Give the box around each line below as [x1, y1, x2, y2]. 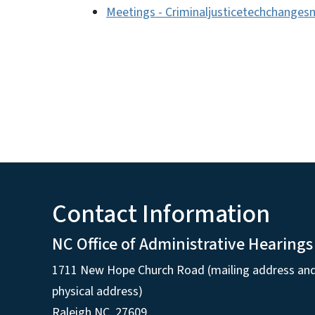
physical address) [52, 283, 143, 301]
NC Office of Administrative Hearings [52, 232, 313, 257]
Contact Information [52, 196, 270, 233]
